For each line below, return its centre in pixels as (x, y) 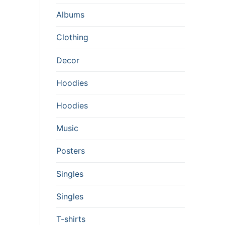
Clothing (72, 37)
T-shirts (71, 219)
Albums (70, 15)
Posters (71, 151)
